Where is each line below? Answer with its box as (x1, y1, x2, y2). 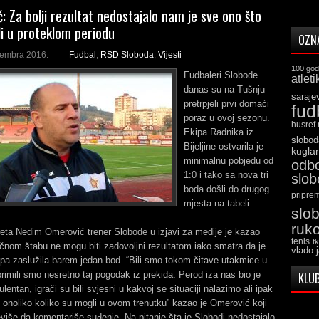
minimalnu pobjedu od (184, 155, 273, 166)
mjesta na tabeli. (184, 198, 252, 209)
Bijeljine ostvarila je (184, 141, 263, 152)
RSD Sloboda (100, 50, 154, 60)
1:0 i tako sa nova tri (184, 169, 268, 180)
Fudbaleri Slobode (184, 70, 258, 80)
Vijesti (158, 50, 182, 60)
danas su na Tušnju (184, 84, 265, 95)
